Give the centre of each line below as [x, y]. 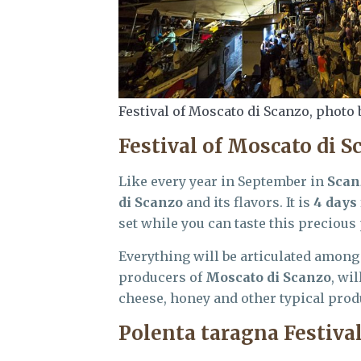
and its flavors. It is [248, 202]
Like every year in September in [223, 181]
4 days [335, 202]
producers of [162, 277]
